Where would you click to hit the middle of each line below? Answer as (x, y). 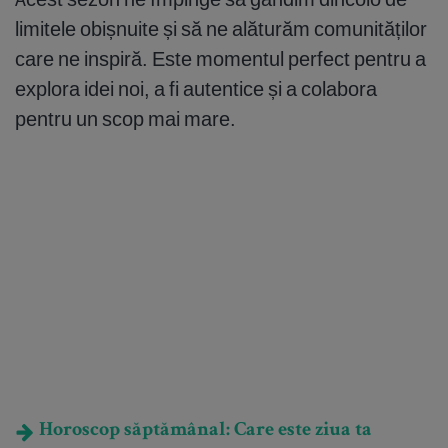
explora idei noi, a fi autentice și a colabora (196, 89)
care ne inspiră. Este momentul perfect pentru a (220, 59)
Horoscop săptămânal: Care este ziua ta (203, 431)
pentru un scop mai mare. (125, 119)
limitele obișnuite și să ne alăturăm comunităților (221, 29)
